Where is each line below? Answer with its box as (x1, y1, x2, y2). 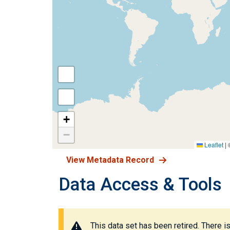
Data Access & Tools (59, 174, 222, 195)
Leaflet (203, 140, 223, 149)
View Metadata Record (66, 155, 154, 165)
